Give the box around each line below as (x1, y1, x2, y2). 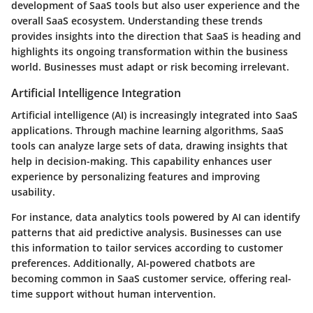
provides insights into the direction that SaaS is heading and (11, 29, 301, 43)
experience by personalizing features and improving (11, 169, 260, 183)
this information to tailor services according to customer (11, 240, 283, 254)
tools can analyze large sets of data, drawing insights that (11, 138, 288, 152)
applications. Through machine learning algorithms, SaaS (11, 123, 284, 137)
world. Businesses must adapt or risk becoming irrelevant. (11, 59, 289, 73)
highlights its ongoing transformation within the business (11, 44, 288, 58)
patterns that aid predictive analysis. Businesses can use (11, 225, 282, 239)
